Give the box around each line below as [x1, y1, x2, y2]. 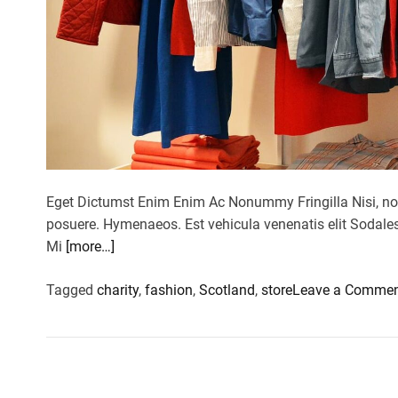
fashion [145, 282, 193, 299]
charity [97, 282, 139, 299]
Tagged [46, 282, 97, 299]
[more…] [66, 238, 115, 256]
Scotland [199, 282, 255, 299]
